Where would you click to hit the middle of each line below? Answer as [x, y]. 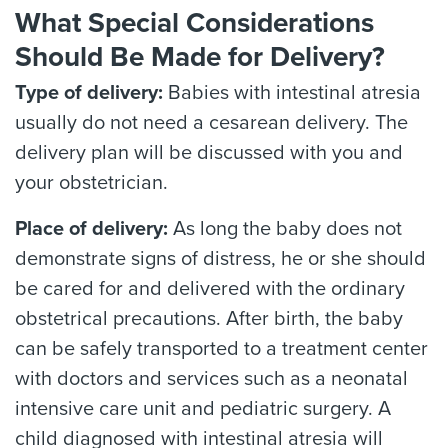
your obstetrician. [91, 183]
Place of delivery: [94, 229]
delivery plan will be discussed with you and [209, 153]
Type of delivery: [89, 93]
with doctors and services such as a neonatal [211, 379]
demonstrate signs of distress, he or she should [220, 259]
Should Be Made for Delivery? [200, 57]
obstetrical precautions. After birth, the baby [209, 319]
